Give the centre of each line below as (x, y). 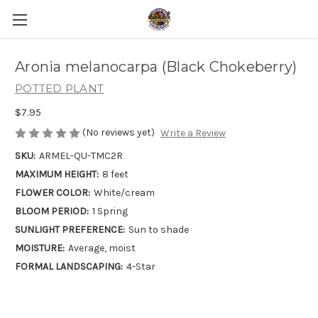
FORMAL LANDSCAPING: (69, 267)
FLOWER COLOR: (53, 193)
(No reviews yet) (119, 132)
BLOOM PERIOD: (52, 212)
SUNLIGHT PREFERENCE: (70, 230)
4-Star (141, 267)
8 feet (115, 175)
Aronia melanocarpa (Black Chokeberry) (156, 67)
